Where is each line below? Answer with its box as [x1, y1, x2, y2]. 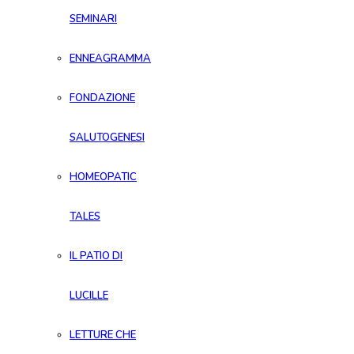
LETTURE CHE [70, 328, 136, 343]
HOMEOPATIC [70, 170, 137, 185]
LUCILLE [70, 288, 108, 303]
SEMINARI [70, 12, 117, 27]
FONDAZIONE [70, 91, 135, 106]
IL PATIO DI [70, 249, 122, 264]
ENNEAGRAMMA [70, 51, 151, 66]
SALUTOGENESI [70, 130, 145, 145]
